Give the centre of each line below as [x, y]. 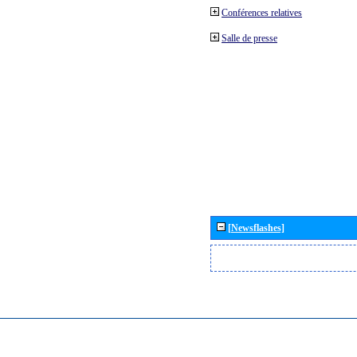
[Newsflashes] [256, 228]
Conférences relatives [262, 12]
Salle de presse [249, 38]
